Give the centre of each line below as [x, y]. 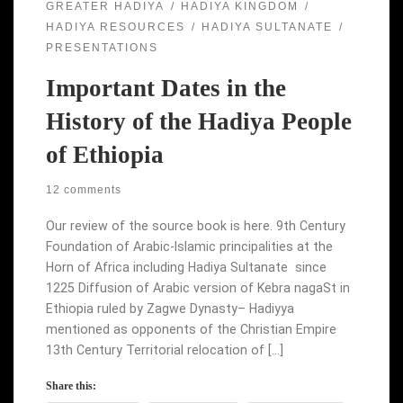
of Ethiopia [104, 155]
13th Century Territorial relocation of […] [164, 350]
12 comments [83, 189]
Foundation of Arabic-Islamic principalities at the [189, 247]
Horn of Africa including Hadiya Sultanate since [186, 268]
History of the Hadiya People [198, 122]
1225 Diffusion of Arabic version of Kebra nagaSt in [197, 288]
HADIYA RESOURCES [115, 27]
